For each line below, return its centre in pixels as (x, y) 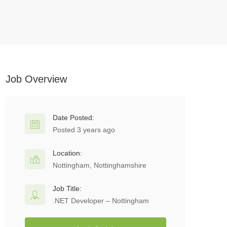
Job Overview (36, 79)
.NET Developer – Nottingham (101, 201)
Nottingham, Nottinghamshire (100, 165)
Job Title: (67, 188)
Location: (67, 153)
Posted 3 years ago (84, 130)
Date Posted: (73, 118)
